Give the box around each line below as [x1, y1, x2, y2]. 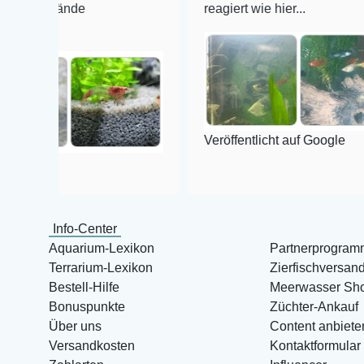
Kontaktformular [269, 339, 361, 353]
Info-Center [53, 222, 117, 236]
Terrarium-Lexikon [49, 261, 153, 275]
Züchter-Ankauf [269, 300, 358, 314]
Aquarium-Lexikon [49, 241, 154, 256]
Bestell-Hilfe [49, 280, 119, 295]
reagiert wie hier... [139, 2, 241, 16]
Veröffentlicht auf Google [139, 132, 281, 147]
